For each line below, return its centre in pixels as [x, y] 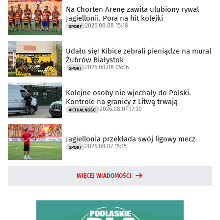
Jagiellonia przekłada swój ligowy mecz [131, 139]
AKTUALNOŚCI [83, 110]
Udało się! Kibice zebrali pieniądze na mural [138, 51]
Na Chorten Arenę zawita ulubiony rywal [132, 9]
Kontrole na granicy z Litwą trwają [122, 101]
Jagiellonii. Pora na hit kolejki [114, 18]
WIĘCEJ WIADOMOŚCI [104, 176]
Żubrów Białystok [95, 60]
